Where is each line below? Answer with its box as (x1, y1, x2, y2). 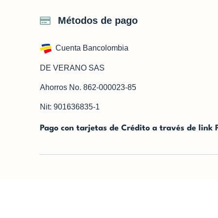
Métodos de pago (57, 15, 138, 26)
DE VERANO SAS (40, 63, 105, 72)
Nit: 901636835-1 (40, 102, 100, 111)
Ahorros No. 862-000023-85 (40, 83, 136, 91)
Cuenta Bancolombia (52, 44, 128, 52)
